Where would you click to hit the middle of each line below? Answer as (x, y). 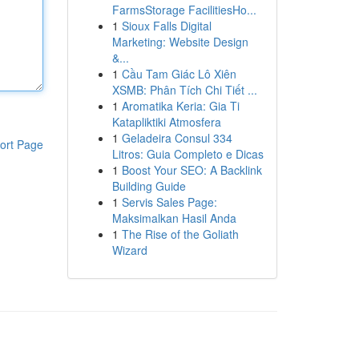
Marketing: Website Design (180, 42)
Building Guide (149, 186)
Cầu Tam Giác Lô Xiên (179, 74)
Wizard (129, 250)
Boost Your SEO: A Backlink (192, 170)
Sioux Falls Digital (166, 26)
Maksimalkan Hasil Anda (174, 218)
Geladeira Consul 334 (177, 138)
